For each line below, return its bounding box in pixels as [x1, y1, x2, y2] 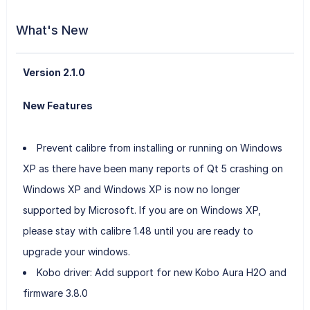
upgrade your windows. [22, 245, 130, 257]
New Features [22, 99, 93, 111]
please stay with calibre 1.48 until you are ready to [22, 224, 253, 237]
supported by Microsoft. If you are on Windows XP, [22, 203, 261, 216]
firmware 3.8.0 [22, 286, 88, 299]
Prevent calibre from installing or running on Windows [36, 141, 282, 154]
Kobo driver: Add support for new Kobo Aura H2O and [36, 266, 286, 278]
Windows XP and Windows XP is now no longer [22, 183, 240, 195]
